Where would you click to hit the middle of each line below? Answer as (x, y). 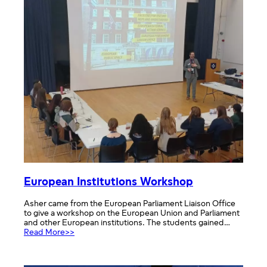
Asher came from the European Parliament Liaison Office (130, 204)
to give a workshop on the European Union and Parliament (132, 214)
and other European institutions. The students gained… (127, 223)
